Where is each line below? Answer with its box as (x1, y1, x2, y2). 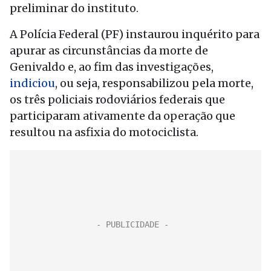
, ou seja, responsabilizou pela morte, (55, 76, 253, 90)
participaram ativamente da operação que (10, 109, 235, 123)
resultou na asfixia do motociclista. (10, 125, 198, 139)
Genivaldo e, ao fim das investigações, (10, 60, 214, 74)
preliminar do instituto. (10, 1, 139, 15)
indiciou (10, 76, 55, 90)
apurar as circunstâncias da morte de (10, 44, 208, 57)
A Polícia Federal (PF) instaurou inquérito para (10, 27, 260, 41)
